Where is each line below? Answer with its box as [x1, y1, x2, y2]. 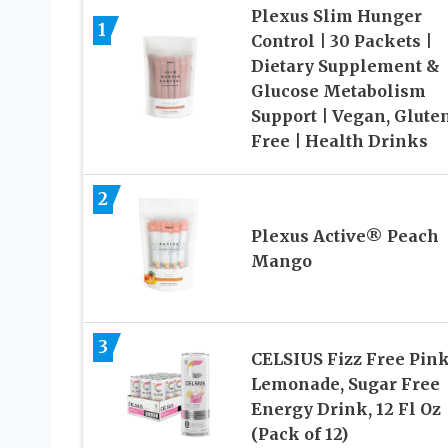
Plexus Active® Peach [250, 225, 439, 246]
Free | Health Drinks [250, 131, 428, 152]
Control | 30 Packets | [250, 31, 432, 52]
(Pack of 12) [250, 423, 348, 444]
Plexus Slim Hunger [250, 6, 422, 27]
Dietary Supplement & [250, 56, 440, 77]
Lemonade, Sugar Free [250, 373, 440, 394]
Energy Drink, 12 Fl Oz [250, 398, 441, 419]
